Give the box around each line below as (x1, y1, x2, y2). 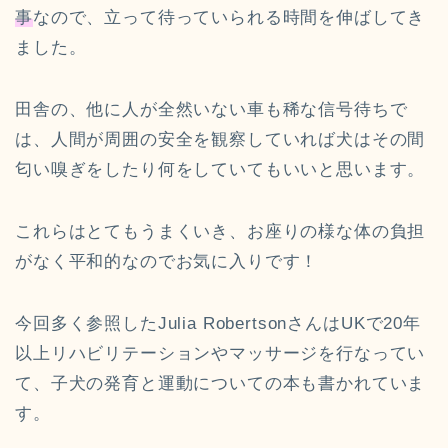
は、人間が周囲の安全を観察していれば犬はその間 (15, 130, 426, 150)
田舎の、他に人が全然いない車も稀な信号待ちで (15, 100, 408, 120)
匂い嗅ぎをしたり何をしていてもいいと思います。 (15, 160, 426, 180)
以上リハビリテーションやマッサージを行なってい (15, 344, 426, 364)
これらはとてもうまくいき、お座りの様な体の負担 (15, 222, 426, 242)
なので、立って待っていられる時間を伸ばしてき (32, 8, 426, 28)
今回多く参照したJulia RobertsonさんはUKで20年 (15, 314, 421, 334)
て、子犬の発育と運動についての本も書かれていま (15, 374, 426, 394)
